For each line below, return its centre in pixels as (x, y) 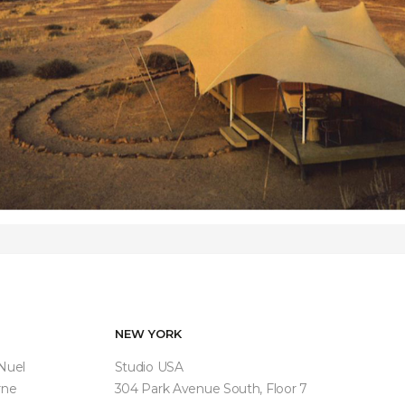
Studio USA (149, 367)
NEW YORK (148, 333)
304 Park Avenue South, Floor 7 (211, 388)
